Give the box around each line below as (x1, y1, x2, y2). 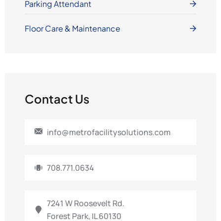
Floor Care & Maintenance (24, 23, 120, 34)
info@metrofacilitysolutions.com (46, 127, 171, 138)
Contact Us (24, 91, 89, 106)
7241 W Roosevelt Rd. (46, 198, 124, 209)
